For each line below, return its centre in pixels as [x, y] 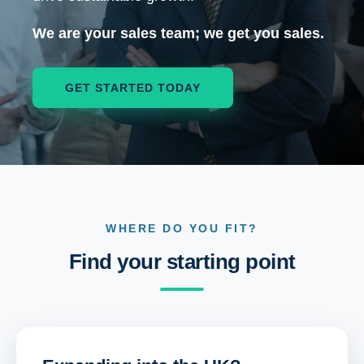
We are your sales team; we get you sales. [178, 33]
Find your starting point [182, 262]
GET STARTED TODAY [133, 88]
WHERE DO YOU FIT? [182, 228]
